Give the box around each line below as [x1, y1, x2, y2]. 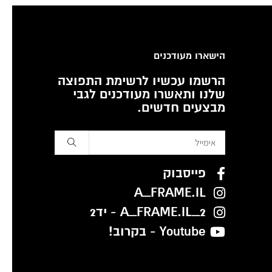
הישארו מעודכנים [154, 49, 225, 62]
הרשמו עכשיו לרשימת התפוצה [58, 72, 225, 89]
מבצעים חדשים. [137, 99, 225, 116]
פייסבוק [162, 165, 206, 182]
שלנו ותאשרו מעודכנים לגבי [73, 86, 225, 103]
